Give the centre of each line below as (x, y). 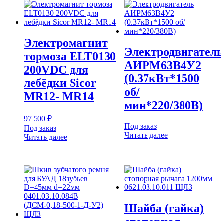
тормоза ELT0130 (70, 56)
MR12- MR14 (59, 96)
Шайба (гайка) (164, 208)
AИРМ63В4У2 (163, 65)
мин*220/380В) (163, 105)
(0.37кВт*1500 (162, 79)
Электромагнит (66, 43)
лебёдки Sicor (60, 83)
